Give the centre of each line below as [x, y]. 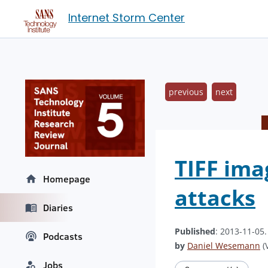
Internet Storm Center [127, 18]
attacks [215, 198]
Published [195, 231]
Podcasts [63, 237]
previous [186, 92]
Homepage [67, 179]
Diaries [58, 208]
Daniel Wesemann [224, 246]
